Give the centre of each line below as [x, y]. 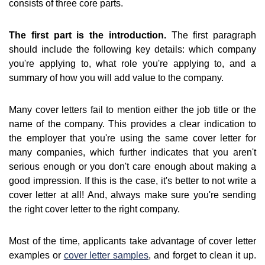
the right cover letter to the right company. [94, 209]
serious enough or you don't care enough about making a [132, 167]
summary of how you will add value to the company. [116, 78]
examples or [36, 256]
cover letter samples [106, 256]
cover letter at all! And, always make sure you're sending [132, 195]
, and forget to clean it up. [203, 256]
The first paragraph [211, 35]
